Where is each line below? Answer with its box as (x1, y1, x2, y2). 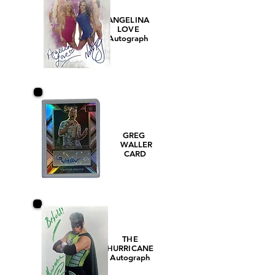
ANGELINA (107, 15, 150, 25)
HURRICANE (106, 243, 154, 253)
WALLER (117, 139, 153, 149)
